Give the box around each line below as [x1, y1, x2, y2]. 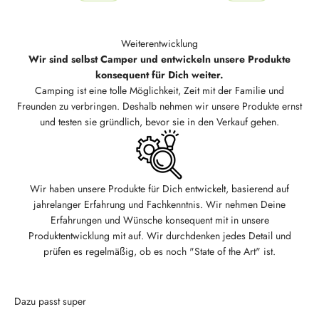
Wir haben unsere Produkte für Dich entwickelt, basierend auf [30, 182, 289, 197]
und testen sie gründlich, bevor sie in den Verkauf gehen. [40, 115, 279, 130]
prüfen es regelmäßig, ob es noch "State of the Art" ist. [43, 244, 276, 259]
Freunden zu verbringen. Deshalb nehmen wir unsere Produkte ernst [17, 99, 302, 114]
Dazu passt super [14, 294, 86, 309]
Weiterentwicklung [121, 36, 198, 51]
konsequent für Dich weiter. [95, 68, 224, 83]
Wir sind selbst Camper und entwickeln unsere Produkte [28, 52, 291, 67]
